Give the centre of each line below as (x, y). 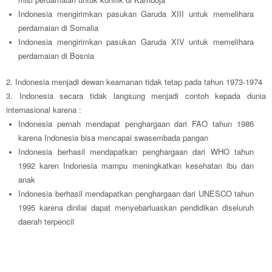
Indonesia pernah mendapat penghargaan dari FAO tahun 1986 (136, 124)
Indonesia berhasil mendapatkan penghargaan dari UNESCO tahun (136, 194)
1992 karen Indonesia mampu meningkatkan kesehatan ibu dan (136, 166)
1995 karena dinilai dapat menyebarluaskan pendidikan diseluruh (136, 208)
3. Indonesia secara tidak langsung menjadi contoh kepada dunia (136, 96)
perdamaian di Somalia (58, 28)
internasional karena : (44, 110)
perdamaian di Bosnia (56, 56)
